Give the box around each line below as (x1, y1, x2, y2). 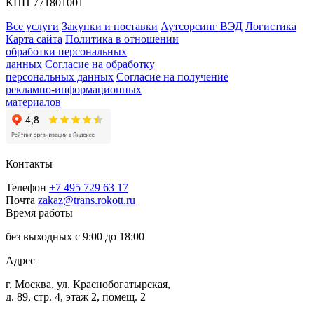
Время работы (6, 207, 73, 219)
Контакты (6, 158, 53, 170)
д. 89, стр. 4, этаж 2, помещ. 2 (6, 291, 146, 303)
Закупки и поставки (62, 20, 158, 33)
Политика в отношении (65, 33, 179, 46)
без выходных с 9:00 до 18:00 (6, 231, 144, 243)
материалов (6, 96, 61, 109)
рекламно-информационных (6, 83, 142, 96)
